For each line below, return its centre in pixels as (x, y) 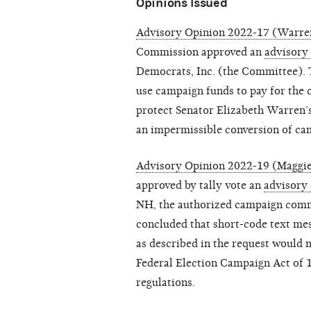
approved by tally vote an (200, 186)
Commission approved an (200, 52)
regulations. (166, 283)
